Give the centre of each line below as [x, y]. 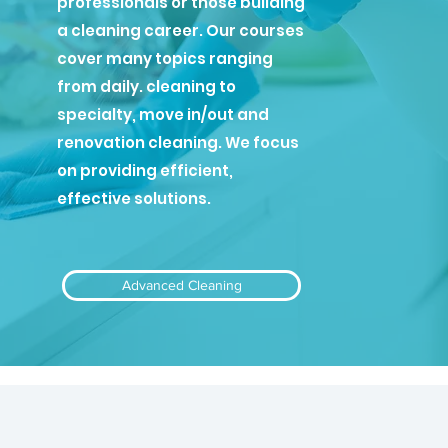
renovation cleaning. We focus [178, 142]
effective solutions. [134, 198]
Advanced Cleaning [181, 285]
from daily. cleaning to [147, 86]
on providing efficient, [145, 170]
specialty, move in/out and [163, 114]
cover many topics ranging [165, 58]
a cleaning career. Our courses [181, 30]
